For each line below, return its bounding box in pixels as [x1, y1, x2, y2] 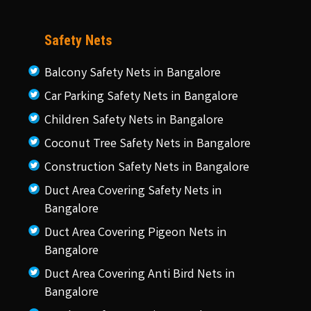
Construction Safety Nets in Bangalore [44, 158, 249, 177]
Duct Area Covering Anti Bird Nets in [44, 265, 235, 284]
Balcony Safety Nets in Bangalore [44, 64, 221, 83]
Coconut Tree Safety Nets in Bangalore [44, 135, 251, 153]
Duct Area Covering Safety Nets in [44, 182, 222, 201]
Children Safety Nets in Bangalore [44, 111, 224, 130]
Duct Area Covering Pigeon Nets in [44, 224, 227, 242]
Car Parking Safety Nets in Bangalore [44, 87, 238, 106]
